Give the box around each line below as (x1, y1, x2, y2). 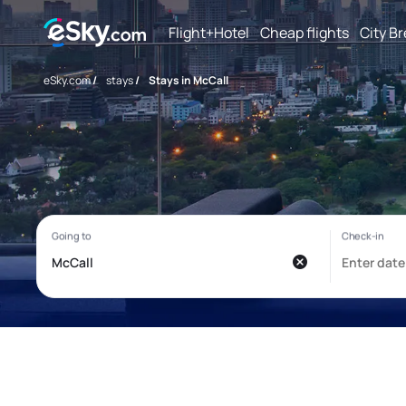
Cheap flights (260, 22, 349, 43)
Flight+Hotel (169, 22, 249, 43)
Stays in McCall (149, 72, 228, 88)
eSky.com (43, 72, 91, 88)
